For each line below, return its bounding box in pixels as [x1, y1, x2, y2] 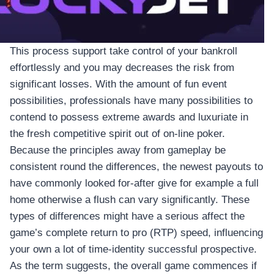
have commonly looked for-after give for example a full [10, 177, 259, 190]
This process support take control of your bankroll [10, 45, 237, 57]
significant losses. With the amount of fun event [10, 78, 227, 91]
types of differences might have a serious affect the [10, 210, 245, 223]
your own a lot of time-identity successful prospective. [10, 243, 257, 256]
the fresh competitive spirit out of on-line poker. [10, 128, 225, 140]
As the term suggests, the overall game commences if [10, 260, 257, 272]
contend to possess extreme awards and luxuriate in [10, 111, 248, 124]
